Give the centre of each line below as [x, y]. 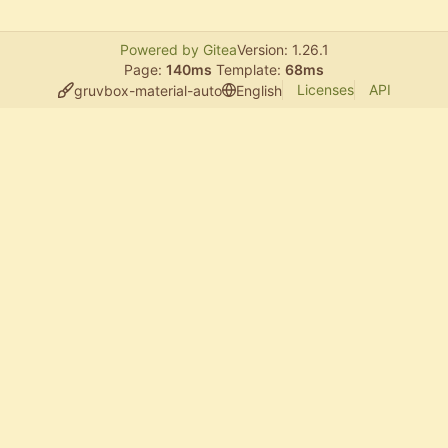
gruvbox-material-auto [147, 90]
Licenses [325, 89]
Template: [248, 69]
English [258, 90]
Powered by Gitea [178, 49]
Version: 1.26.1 [282, 49]
